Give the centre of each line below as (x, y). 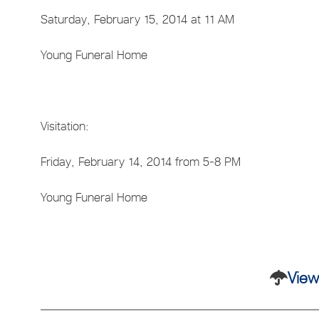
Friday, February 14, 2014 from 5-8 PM (141, 161)
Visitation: (65, 126)
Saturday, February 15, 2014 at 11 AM (138, 19)
